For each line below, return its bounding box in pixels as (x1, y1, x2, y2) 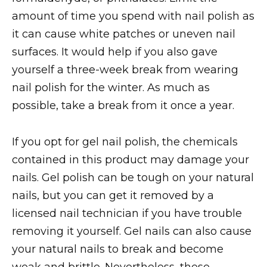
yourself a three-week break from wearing (12, 63, 238, 77)
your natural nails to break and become (12, 242, 223, 256)
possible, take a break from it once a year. (12, 99, 234, 113)
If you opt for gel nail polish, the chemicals (12, 135, 238, 148)
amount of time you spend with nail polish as (12, 10, 254, 23)
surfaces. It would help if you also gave (12, 45, 218, 59)
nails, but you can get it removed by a (12, 188, 214, 202)
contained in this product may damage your (12, 153, 249, 166)
